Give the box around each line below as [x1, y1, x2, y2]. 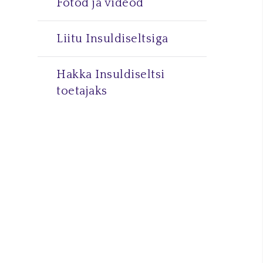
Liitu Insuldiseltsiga [56, 32, 168, 45]
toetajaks [56, 85, 107, 97]
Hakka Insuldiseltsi [56, 68, 165, 81]
